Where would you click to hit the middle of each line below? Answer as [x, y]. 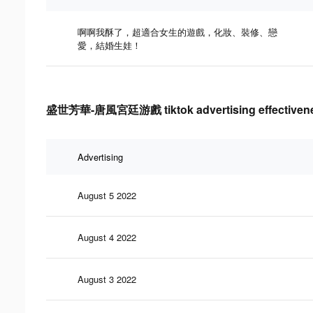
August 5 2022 [107, 195]
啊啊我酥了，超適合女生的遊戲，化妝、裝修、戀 [177, 31]
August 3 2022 [107, 279]
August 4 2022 [107, 237]
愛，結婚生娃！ [109, 45]
